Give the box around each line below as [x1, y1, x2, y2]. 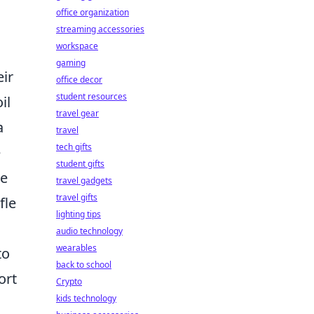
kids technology [56, 292, 116, 304]
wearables [56, 242, 97, 254]
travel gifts [56, 191, 97, 203]
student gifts [56, 158, 104, 170]
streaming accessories [56, 23, 144, 35]
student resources [56, 90, 127, 102]
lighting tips [56, 208, 101, 220]
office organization [56, 6, 129, 18]
